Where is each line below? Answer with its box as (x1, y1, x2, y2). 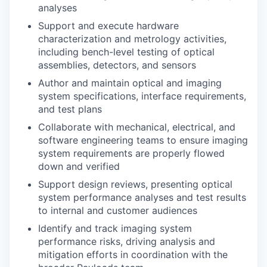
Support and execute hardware (38, 20, 179, 32)
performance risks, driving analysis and (38, 235, 215, 247)
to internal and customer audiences (38, 204, 197, 216)
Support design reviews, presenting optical (38, 178, 232, 190)
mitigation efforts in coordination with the (38, 249, 228, 260)
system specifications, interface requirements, (38, 90, 246, 102)
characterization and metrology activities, (38, 33, 226, 45)
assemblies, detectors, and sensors (38, 59, 196, 71)
